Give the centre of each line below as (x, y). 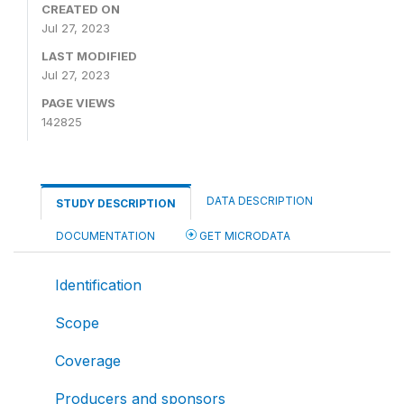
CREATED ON (81, 9)
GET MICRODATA (243, 236)
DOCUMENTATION (106, 236)
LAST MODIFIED (89, 56)
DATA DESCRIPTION (260, 201)
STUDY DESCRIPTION (116, 203)
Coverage (88, 361)
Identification (98, 285)
